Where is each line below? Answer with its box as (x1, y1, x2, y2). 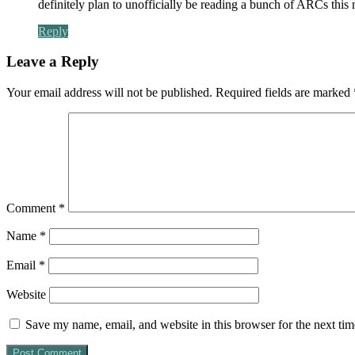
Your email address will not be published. (6, 86, 212, 100)
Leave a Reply (6, 53, 99, 71)
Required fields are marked (216, 86, 353, 100)
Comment (6, 201, 59, 216)
